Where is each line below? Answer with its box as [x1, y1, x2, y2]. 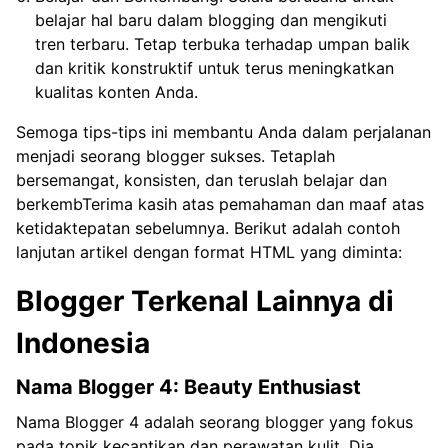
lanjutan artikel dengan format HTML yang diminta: [16, 241, 402, 262]
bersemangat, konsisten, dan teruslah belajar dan [16, 169, 387, 190]
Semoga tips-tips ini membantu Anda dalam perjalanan [16, 121, 431, 142]
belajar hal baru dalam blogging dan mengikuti [35, 9, 388, 30]
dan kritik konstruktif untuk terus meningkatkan [35, 57, 395, 78]
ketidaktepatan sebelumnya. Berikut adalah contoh [16, 217, 400, 238]
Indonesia [16, 325, 150, 360]
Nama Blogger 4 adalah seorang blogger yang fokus [16, 411, 413, 432]
